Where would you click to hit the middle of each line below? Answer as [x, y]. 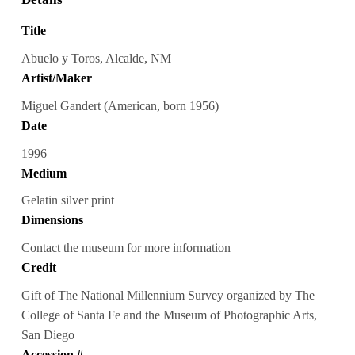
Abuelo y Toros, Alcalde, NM [96, 58]
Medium [44, 173]
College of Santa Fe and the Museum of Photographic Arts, [169, 315]
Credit [38, 268]
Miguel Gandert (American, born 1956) [120, 105]
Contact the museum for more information [126, 248]
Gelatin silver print [67, 200]
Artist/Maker [56, 78]
